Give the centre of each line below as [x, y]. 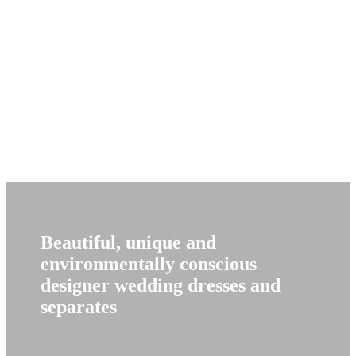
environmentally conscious [149, 263]
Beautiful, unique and [129, 242]
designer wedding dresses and [161, 285]
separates [79, 306]
